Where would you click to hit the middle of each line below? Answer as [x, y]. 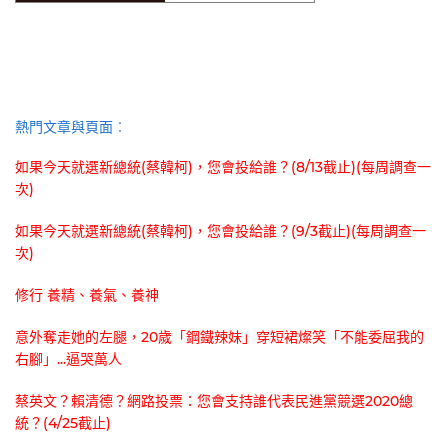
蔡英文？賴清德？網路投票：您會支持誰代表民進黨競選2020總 [214, 401]
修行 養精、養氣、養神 [87, 295]
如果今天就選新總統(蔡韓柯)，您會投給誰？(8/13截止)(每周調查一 [223, 167]
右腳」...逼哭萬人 [68, 359]
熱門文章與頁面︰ [71, 127]
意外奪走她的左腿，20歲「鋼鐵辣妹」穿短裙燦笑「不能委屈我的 [219, 337]
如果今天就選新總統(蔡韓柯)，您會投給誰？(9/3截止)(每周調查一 [220, 231]
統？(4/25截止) [63, 423]
